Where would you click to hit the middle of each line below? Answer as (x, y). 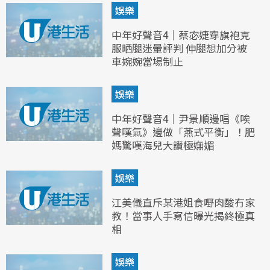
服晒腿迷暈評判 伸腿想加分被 (179, 48)
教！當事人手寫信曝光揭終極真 (183, 216)
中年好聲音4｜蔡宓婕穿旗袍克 (181, 35)
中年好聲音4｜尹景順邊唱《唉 (181, 119)
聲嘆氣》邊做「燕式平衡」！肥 (183, 132)
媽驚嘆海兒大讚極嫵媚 (163, 145)
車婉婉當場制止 (147, 61)
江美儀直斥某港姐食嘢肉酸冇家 (183, 202)
